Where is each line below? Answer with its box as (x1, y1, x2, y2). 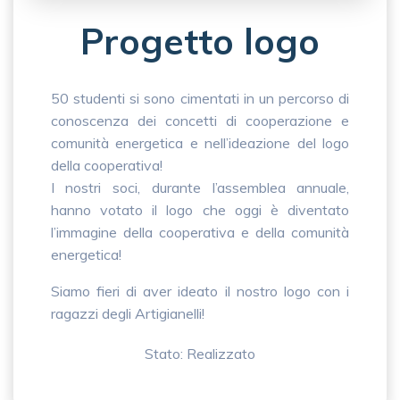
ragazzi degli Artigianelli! (50, 304, 204, 323)
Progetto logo (80, 19, 320, 64)
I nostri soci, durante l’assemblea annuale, (50, 179, 350, 197)
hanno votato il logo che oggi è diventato (50, 201, 350, 220)
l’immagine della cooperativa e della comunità (50, 223, 350, 242)
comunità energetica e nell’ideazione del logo (50, 134, 350, 153)
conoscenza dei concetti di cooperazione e (50, 112, 350, 130)
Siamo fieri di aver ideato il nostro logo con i (50, 282, 350, 301)
